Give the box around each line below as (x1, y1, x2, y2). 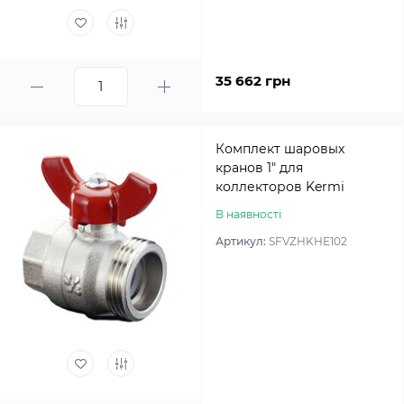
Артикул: (216, 234, 269, 248)
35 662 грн (216, 72, 290, 89)
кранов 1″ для (216, 160, 303, 176)
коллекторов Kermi (216, 179, 344, 195)
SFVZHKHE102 (269, 234, 347, 248)
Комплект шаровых (216, 141, 344, 157)
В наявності (216, 207, 281, 221)
